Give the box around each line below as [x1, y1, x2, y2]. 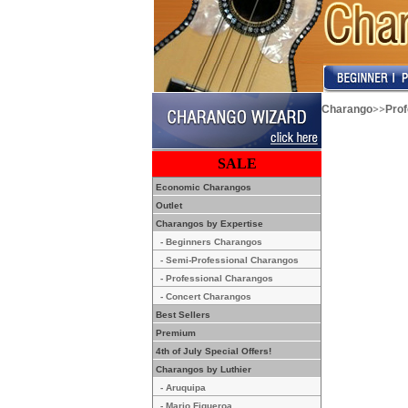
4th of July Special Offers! [153, 346, 271, 356]
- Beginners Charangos [160, 237, 262, 247]
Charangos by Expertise [153, 219, 263, 229]
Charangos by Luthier [153, 364, 251, 374]
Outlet [153, 200, 182, 210]
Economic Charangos [153, 182, 251, 192]
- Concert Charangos [160, 291, 251, 301]
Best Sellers [153, 310, 210, 320]
